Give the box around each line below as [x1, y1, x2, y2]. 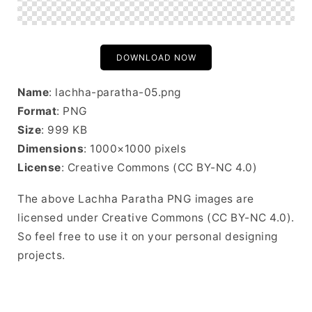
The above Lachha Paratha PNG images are [17, 192, 254, 205]
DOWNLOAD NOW [116, 52, 196, 63]
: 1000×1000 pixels [84, 142, 186, 155]
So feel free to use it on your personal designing [17, 230, 278, 243]
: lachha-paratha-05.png [49, 86, 181, 99]
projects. [17, 249, 65, 262]
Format [17, 104, 56, 118]
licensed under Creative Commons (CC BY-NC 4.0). [17, 211, 295, 224]
